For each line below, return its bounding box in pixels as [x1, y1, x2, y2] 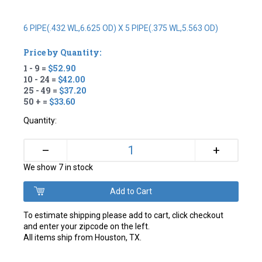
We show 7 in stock [23, 163, 94, 173]
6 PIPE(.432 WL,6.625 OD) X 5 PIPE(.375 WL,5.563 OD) [23, 23, 219, 33]
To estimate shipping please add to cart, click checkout [23, 211, 224, 220]
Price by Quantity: [23, 47, 102, 58]
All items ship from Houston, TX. [23, 233, 142, 243]
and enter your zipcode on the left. [23, 222, 150, 232]
